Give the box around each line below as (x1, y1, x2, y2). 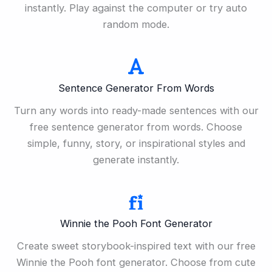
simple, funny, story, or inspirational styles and (27, 137, 245, 149)
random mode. (103, 18, 169, 30)
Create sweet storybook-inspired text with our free (16, 239, 256, 252)
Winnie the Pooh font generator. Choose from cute (16, 256, 256, 268)
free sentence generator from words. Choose (30, 120, 242, 133)
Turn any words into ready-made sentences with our (13, 104, 259, 117)
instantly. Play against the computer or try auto (25, 1, 247, 14)
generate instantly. (93, 153, 179, 166)
